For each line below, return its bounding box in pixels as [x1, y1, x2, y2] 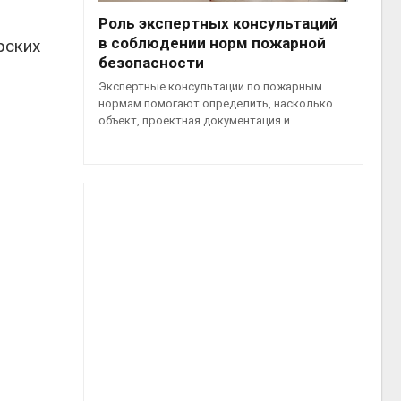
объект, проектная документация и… [98, 113, 299, 127]
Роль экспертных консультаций [98, 13, 338, 32]
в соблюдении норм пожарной [98, 33, 327, 52]
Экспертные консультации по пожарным [98, 79, 323, 93]
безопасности [98, 53, 205, 72]
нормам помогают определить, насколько [98, 96, 334, 110]
